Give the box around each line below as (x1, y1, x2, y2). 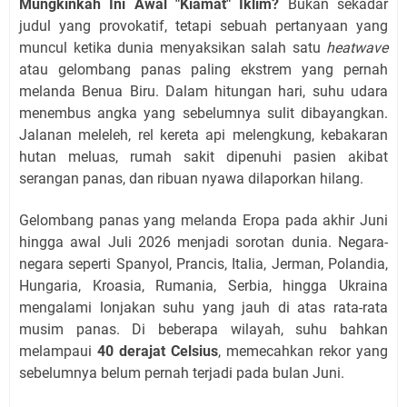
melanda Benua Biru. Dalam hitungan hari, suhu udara (19, 83, 388, 100)
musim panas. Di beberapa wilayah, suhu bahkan (19, 321, 388, 338)
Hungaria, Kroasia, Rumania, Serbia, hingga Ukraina (19, 277, 388, 294)
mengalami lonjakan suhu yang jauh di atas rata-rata (19, 299, 388, 316)
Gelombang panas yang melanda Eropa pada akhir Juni (19, 212, 388, 229)
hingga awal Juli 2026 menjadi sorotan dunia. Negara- (19, 233, 388, 251)
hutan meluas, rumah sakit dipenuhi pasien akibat (19, 148, 388, 165)
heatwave (326, 39, 388, 56)
